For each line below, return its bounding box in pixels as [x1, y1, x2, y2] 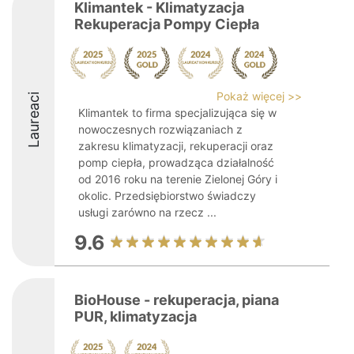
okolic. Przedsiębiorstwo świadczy [78, 189, 256, 202]
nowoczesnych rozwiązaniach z [78, 122, 243, 136]
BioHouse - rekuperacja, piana [74, 292, 279, 308]
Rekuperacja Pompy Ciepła [74, 16, 259, 32]
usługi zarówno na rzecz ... [78, 205, 217, 219]
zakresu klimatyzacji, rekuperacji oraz [78, 139, 273, 153]
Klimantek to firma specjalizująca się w [78, 106, 277, 119]
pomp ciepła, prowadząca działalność [78, 156, 274, 169]
